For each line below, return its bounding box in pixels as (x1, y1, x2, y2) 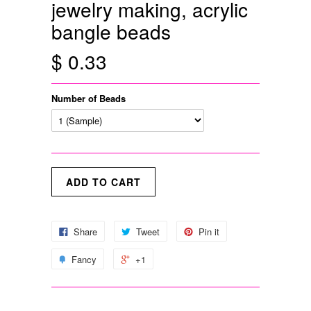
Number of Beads (51, 92, 126, 106)
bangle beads (51, 17, 171, 46)
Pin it (199, 225, 219, 239)
